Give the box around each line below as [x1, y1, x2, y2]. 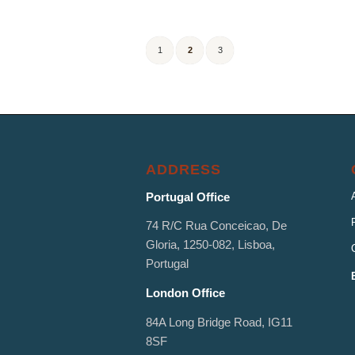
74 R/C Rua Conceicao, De [146, 219, 288, 233]
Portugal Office [146, 189, 231, 204]
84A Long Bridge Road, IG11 [146, 315, 293, 329]
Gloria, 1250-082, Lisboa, [146, 238, 276, 252]
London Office [146, 286, 226, 300]
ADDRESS [146, 161, 222, 177]
